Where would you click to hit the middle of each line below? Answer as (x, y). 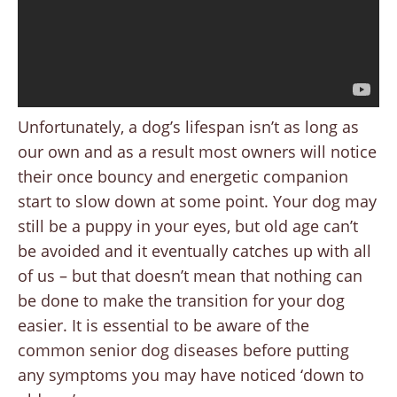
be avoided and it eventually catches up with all (195, 251)
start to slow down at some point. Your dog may (197, 202)
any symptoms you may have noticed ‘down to (191, 375)
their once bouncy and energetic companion (183, 177)
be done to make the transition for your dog (181, 301)
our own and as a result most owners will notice (197, 152)
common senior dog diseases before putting (183, 350)
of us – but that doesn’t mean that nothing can (190, 276)
